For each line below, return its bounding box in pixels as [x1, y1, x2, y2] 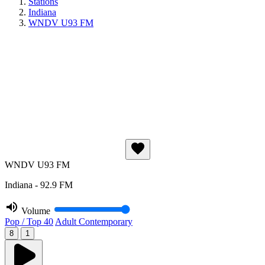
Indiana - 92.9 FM [5, 180, 73, 190]
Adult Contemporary [55, 216, 132, 227]
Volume [21, 206, 50, 216]
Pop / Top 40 [5, 216, 53, 227]
